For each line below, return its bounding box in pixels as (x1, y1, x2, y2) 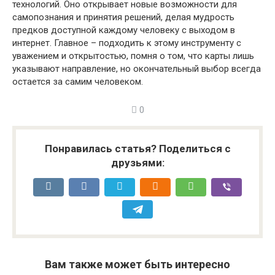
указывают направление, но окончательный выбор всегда (12, 63, 261, 74)
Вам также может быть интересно (45, 258, 230, 271)
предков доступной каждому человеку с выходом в (12, 25, 235, 36)
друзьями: (110, 157, 165, 169)
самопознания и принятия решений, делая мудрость (12, 12, 234, 23)
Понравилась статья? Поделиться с (44, 142, 231, 155)
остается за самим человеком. (12, 76, 143, 87)
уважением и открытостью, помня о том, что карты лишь (12, 50, 254, 61)
